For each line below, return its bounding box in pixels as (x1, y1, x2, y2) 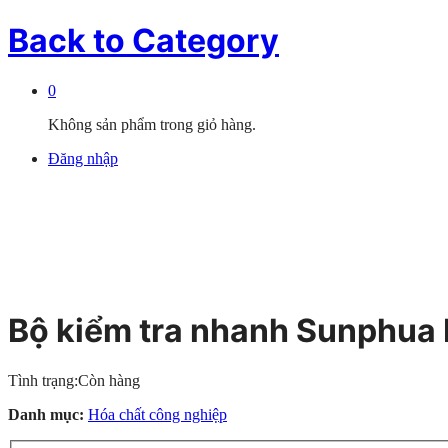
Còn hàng (78, 371, 140, 389)
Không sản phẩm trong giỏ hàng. (48, 115, 256, 133)
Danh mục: (8, 405, 88, 423)
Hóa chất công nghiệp (88, 405, 227, 423)
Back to (8, 21, 125, 61)
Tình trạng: (8, 371, 78, 389)
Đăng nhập (48, 149, 118, 167)
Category (125, 21, 279, 61)
